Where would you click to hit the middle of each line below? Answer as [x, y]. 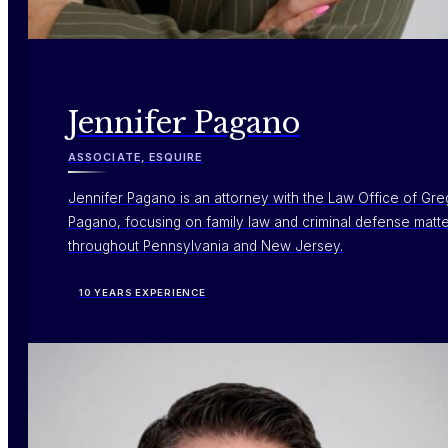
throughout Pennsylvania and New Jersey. [205, 246]
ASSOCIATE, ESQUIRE [135, 156]
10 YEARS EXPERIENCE [142, 293]
